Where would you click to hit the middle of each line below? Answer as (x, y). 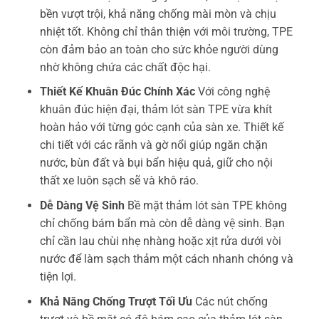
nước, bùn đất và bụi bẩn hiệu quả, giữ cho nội (156, 163)
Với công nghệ (232, 92)
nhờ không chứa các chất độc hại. (125, 67)
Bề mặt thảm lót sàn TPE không (205, 205)
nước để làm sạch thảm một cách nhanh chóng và (166, 258)
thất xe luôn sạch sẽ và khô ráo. (119, 181)
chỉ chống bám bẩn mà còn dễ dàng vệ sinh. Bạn (162, 223)
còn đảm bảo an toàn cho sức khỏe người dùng (159, 49)
